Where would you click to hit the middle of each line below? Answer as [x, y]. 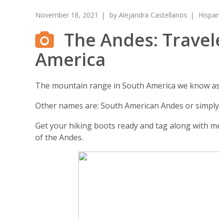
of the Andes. [60, 137]
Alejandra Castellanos [153, 15]
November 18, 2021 [67, 15]
